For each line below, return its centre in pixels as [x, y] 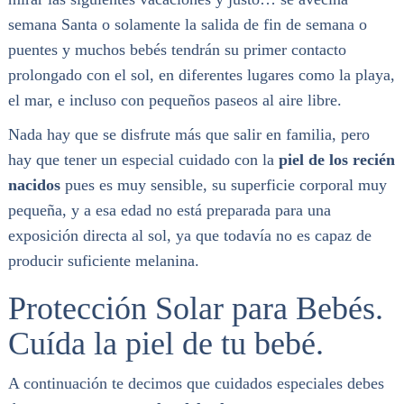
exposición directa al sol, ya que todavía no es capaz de [189, 235]
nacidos [34, 184]
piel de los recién [336, 159]
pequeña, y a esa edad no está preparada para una [169, 210]
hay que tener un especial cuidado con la [143, 159]
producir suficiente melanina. [103, 260]
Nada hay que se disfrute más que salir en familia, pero [188, 134]
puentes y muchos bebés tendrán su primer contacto [177, 49]
